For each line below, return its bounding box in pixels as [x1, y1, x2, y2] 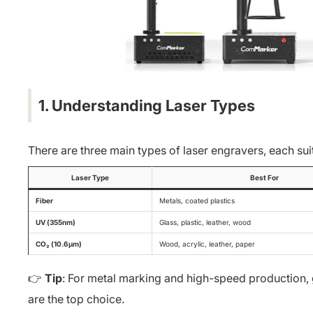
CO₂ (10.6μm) [36, 240, 82, 248]
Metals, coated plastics [159, 196, 235, 205]
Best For [250, 173, 279, 182]
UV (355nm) [36, 218, 75, 226]
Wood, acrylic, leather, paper [159, 240, 255, 248]
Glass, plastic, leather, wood [159, 218, 251, 226]
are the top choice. [28, 292, 124, 306]
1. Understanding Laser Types [38, 96, 255, 115]
